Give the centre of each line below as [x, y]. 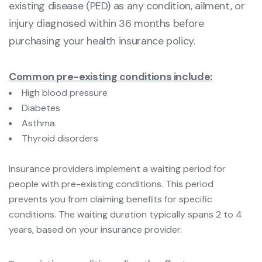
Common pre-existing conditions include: [111, 77]
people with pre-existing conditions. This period [111, 184]
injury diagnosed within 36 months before [106, 24]
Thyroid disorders [60, 139]
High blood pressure [65, 93]
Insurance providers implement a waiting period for [117, 169]
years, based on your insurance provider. [95, 230]
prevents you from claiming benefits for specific [111, 199]
